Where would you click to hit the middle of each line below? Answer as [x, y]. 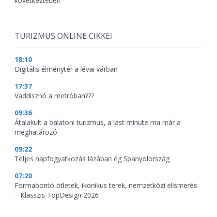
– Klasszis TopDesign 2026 [57, 195]
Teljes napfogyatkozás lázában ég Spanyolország [92, 159]
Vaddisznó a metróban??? [54, 96]
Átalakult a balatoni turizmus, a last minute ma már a [98, 123]
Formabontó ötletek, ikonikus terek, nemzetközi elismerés [106, 186]
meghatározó [36, 132]
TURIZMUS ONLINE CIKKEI [63, 36]
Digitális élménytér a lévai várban [66, 69]
